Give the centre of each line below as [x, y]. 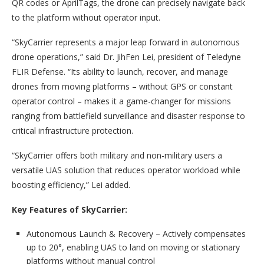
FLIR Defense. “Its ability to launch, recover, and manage [120, 72]
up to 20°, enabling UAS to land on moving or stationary [133, 247]
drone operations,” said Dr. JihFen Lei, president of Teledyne [126, 57]
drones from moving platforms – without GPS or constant [122, 87]
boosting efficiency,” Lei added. [71, 185]
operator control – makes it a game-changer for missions [121, 101]
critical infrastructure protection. [72, 131]
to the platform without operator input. [86, 18]
